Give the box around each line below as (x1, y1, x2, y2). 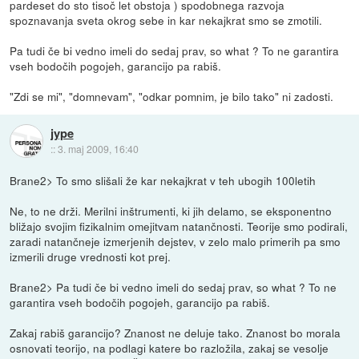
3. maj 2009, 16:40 (57, 141, 139, 155)
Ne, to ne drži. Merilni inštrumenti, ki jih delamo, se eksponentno (10, 203, 333, 220)
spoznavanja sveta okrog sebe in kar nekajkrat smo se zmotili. (10, 12, 323, 29)
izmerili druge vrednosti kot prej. (10, 248, 171, 265)
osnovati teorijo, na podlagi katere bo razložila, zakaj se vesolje (10, 340, 329, 357)
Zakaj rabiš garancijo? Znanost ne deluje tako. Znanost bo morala (10, 325, 341, 341)
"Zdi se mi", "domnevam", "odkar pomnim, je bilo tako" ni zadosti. (10, 88, 334, 105)
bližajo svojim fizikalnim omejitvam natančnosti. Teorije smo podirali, (10, 218, 349, 235)
